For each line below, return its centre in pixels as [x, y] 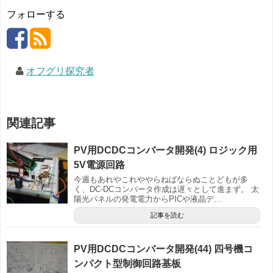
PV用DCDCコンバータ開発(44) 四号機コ [163, 249]
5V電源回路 [99, 165]
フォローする [36, 14]
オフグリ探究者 [60, 71]
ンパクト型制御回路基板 [127, 263]
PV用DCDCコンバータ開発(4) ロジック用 [165, 150]
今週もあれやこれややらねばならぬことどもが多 [161, 179]
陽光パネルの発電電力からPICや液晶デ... [147, 199]
